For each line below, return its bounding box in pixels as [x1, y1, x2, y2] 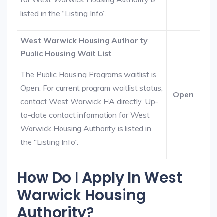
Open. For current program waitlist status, [20, 83, 163, 93]
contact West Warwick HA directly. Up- [20, 96, 159, 106]
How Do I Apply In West [17, 168, 182, 188]
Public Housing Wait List [20, 48, 112, 58]
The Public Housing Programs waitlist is [20, 69, 157, 79]
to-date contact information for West [20, 110, 150, 120]
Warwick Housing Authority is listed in [20, 124, 152, 133]
